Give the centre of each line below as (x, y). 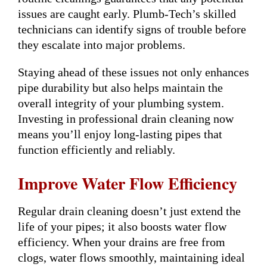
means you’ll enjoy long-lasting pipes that (120, 134)
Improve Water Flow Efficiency (128, 183)
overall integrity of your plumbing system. (121, 103)
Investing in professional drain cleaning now (126, 118)
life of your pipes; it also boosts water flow (122, 226)
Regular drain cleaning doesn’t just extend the (129, 211)
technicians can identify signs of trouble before (132, 29)
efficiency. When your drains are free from (122, 242)
